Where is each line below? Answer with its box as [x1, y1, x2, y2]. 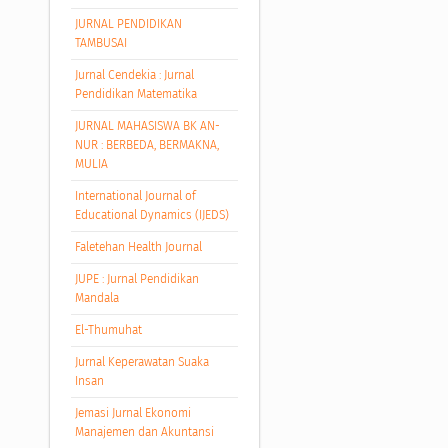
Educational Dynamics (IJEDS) [74, 207, 229, 222]
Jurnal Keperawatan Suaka [74, 354, 209, 369]
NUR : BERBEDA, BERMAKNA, [74, 137, 219, 152]
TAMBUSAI [74, 36, 127, 51]
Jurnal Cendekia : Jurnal [74, 68, 194, 82]
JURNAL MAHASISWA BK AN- [74, 118, 220, 133]
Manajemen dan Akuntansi [74, 424, 214, 439]
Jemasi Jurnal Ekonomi [74, 405, 191, 420]
